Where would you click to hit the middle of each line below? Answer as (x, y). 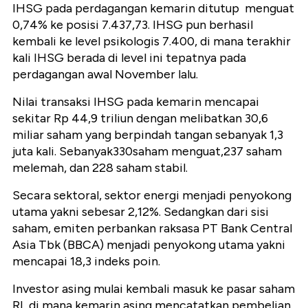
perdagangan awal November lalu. (105, 75)
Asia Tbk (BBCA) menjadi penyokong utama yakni (149, 245)
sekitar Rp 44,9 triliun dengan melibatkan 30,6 (140, 119)
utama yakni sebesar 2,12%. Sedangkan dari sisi (141, 212)
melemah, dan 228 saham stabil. (100, 168)
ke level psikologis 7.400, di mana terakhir (175, 42)
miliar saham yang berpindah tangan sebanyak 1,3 (148, 135)
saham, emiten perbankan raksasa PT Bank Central (152, 229)
